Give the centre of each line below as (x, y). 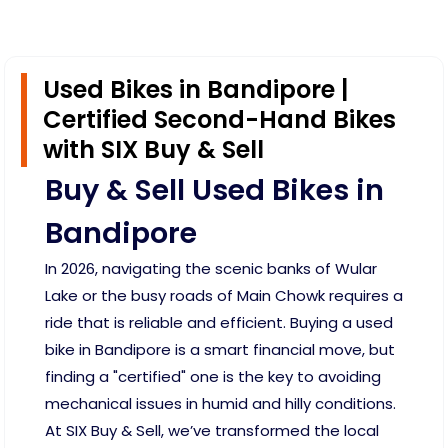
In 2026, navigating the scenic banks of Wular (211, 269)
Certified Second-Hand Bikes (219, 120)
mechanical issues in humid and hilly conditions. (220, 404)
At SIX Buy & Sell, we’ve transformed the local (212, 431)
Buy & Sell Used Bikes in (214, 190)
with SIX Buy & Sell (153, 150)
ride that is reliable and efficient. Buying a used (219, 323)
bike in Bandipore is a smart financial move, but (220, 350)
